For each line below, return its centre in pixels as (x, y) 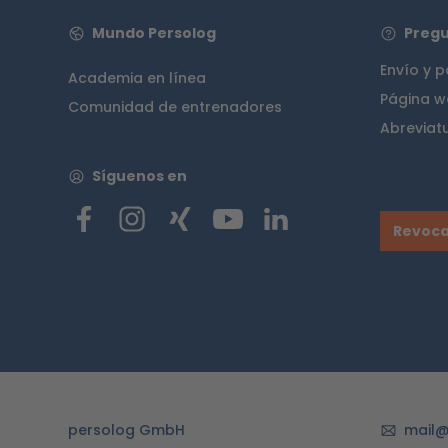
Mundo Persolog (153, 33)
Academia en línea (137, 78)
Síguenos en (139, 176)
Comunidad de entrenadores (175, 107)
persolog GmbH (126, 430)
